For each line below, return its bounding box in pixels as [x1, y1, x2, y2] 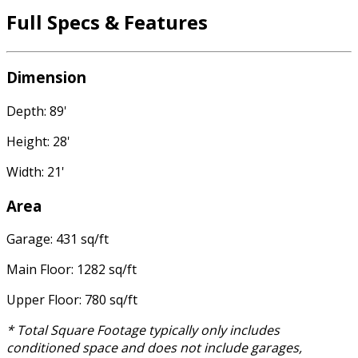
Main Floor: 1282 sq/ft [6, 261, 137, 279]
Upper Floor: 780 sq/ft [6, 291, 137, 309]
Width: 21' [6, 163, 65, 181]
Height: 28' [6, 133, 70, 151]
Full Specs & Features [6, 8, 208, 35]
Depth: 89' [6, 102, 67, 121]
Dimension [6, 67, 86, 88]
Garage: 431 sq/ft [6, 230, 109, 249]
